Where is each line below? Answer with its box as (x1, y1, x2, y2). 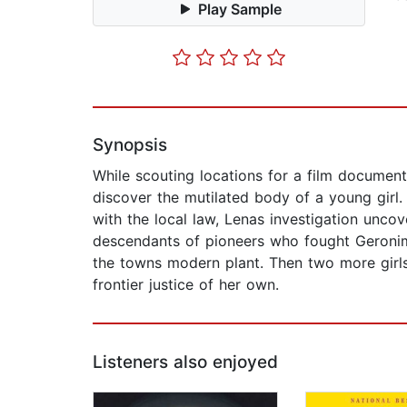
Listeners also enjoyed (93, 352, 278, 373)
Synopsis (93, 134, 167, 156)
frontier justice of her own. (93, 275, 279, 294)
